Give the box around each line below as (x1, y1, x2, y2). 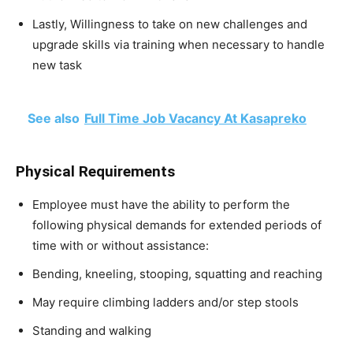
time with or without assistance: (32, 238, 209, 253)
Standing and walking (32, 323, 151, 338)
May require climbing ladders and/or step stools (32, 295, 299, 310)
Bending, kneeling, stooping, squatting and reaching (32, 266, 322, 281)
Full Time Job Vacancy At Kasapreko (84, 110, 307, 126)
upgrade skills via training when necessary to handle (32, 37, 325, 52)
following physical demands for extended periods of (32, 217, 321, 232)
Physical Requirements (16, 162, 175, 180)
